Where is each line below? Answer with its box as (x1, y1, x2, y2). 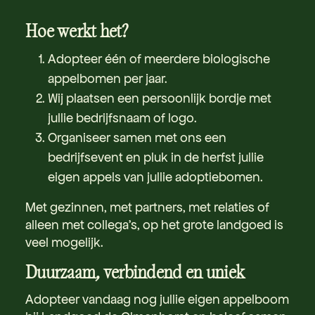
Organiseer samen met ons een (48, 129, 226, 146)
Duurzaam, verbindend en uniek (25, 264, 245, 282)
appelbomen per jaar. (48, 70, 167, 86)
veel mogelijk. (25, 233, 103, 250)
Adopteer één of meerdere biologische (48, 50, 270, 67)
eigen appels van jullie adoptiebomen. (48, 168, 263, 185)
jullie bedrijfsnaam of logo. (48, 109, 197, 126)
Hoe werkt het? (25, 22, 128, 41)
